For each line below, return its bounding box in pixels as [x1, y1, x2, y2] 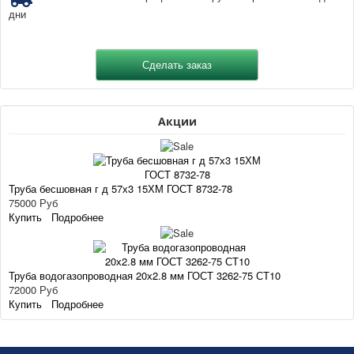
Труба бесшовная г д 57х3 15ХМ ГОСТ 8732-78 [9, 181, 232, 197]
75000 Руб [9, 195, 58, 211]
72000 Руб [9, 281, 58, 297]
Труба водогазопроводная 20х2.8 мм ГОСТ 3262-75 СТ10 [9, 267, 281, 283]
